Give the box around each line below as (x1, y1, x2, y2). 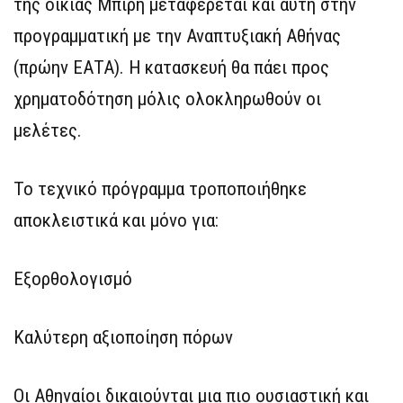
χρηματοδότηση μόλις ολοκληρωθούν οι (13, 88, 321, 111)
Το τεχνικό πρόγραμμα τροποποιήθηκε (13, 178, 307, 201)
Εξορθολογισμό (13, 268, 132, 291)
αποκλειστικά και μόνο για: (13, 210, 219, 232)
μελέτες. (13, 120, 82, 142)
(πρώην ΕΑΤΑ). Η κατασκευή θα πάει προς (13, 57, 329, 79)
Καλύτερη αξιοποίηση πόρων (13, 327, 233, 349)
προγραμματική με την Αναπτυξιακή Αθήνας (13, 25, 341, 48)
